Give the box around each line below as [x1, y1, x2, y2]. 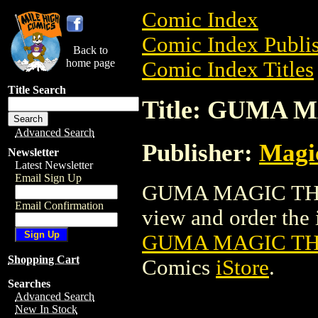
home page [66, 57, 115, 69]
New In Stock [15, 303, 77, 315]
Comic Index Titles [142, 57, 314, 82]
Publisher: [142, 138, 259, 166]
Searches [8, 278, 50, 290]
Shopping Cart [8, 253, 79, 265]
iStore [216, 255, 269, 280]
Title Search [8, 84, 66, 96]
